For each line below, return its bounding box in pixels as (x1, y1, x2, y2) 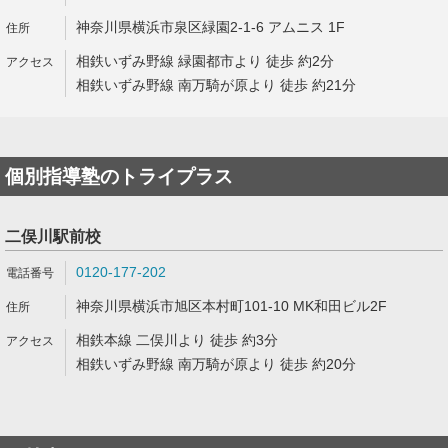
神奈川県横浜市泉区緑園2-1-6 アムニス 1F (76, 19, 345, 35)
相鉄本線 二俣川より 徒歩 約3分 (76, 332, 278, 348)
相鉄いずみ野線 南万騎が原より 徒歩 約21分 (76, 77, 356, 93)
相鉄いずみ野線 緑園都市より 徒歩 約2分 (76, 53, 334, 69)
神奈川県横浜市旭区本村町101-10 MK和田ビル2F (76, 298, 387, 314)
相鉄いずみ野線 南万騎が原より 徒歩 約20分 (76, 356, 356, 372)
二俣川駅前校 (5, 228, 101, 245)
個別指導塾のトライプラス (5, 166, 233, 187)
